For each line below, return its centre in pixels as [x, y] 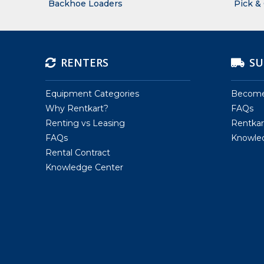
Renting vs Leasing [85, 123]
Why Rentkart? [77, 109]
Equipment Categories [92, 94]
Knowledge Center [84, 168]
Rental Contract [78, 153]
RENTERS [85, 63]
